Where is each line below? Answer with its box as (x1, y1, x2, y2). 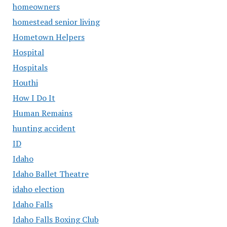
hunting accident (12, 122, 75, 134)
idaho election (12, 183, 64, 195)
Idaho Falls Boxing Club (12, 213, 99, 225)
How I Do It (12, 92, 55, 103)
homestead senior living (12, 16, 100, 27)
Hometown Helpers (12, 31, 85, 43)
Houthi (12, 77, 38, 88)
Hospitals (12, 61, 48, 73)
